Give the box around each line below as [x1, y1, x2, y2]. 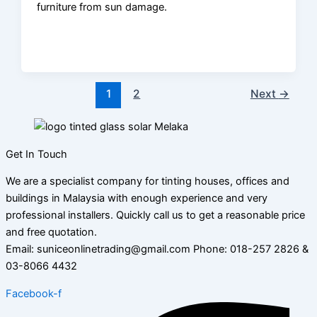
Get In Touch [6, 147, 67, 161]
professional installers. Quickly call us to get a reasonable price [6, 209, 305, 222]
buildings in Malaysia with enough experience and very [6, 192, 267, 205]
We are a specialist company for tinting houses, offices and [6, 175, 289, 188]
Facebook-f [6, 287, 62, 301]
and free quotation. [6, 226, 97, 239]
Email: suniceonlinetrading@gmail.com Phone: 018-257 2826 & [6, 243, 309, 256]
